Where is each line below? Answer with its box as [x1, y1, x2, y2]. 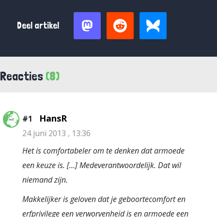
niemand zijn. [22, 174, 68, 185]
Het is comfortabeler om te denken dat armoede [22, 145, 185, 156]
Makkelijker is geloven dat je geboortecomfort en [22, 194, 186, 204]
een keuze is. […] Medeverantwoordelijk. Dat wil [22, 160, 181, 170]
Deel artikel [17, 20, 59, 31]
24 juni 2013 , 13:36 [22, 128, 91, 139]
